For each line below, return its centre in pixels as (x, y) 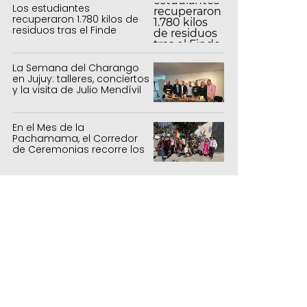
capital (29, 171)
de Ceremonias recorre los (78, 149)
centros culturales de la (70, 160)
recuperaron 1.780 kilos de (75, 19)
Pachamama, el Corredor (75, 138)
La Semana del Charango (76, 67)
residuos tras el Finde (64, 30)
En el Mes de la (48, 127)
